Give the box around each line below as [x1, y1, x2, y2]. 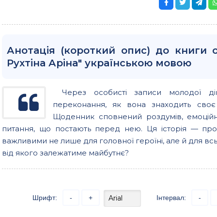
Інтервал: [156, 193, 186, 201]
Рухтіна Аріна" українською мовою [7, 57, 191, 69]
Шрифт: [32, 193, 57, 201]
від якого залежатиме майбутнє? [2, 148, 129, 157]
